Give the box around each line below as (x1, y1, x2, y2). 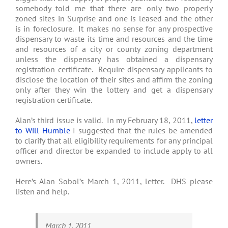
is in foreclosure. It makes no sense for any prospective (15, 23, 213, 34)
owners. (15, 156, 42, 166)
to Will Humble (15, 125, 70, 136)
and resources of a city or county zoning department (15, 44, 213, 54)
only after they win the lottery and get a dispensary (15, 84, 213, 95)
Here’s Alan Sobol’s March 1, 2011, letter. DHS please (15, 176, 213, 187)
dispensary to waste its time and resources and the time (15, 34, 213, 44)
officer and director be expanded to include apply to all (15, 146, 213, 156)
